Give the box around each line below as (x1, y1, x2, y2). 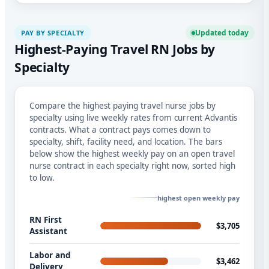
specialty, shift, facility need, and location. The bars (29, 136, 222, 148)
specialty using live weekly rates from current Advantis (29, 112, 237, 124)
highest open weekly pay (157, 193, 240, 203)
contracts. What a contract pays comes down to (29, 124, 211, 136)
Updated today (195, 28, 249, 38)
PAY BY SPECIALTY (21, 28, 85, 38)
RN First (29, 214, 62, 226)
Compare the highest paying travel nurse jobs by (29, 100, 216, 112)
